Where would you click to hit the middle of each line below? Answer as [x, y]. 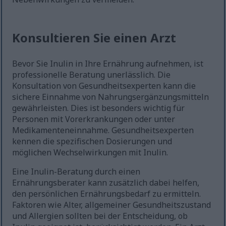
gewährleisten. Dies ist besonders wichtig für [99, 108]
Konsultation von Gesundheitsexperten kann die [104, 86]
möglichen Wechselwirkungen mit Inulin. [90, 153]
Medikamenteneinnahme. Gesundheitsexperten [103, 130]
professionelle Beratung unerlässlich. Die [92, 75]
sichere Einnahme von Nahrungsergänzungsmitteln [111, 97]
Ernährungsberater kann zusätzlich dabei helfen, [106, 183]
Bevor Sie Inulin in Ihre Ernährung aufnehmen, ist [108, 64]
